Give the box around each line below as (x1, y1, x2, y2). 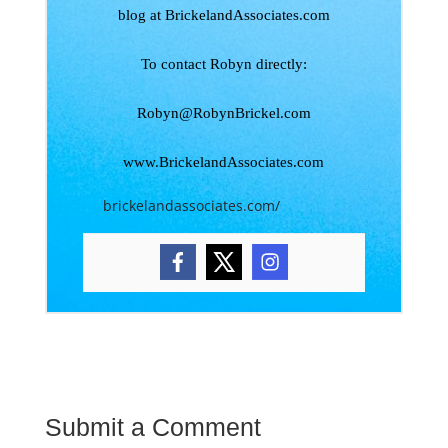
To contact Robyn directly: (140, 56, 307, 72)
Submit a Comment (44, 413, 261, 441)
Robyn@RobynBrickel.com (136, 105, 311, 121)
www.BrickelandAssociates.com (123, 154, 325, 170)
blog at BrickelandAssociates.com (117, 7, 330, 23)
